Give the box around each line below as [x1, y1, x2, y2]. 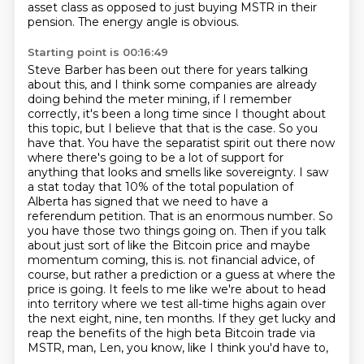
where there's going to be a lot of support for [27, 150, 284, 165]
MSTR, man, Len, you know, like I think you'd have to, [27, 340, 328, 355]
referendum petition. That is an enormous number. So [27, 209, 333, 223]
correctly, [27, 106, 83, 121]
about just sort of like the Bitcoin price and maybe [27, 238, 310, 253]
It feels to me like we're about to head [108, 282, 326, 297]
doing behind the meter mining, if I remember [27, 92, 292, 106]
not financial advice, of [188, 253, 314, 267]
